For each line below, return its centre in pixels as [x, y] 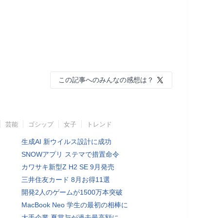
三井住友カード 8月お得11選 [66, 179]
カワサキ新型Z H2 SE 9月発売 [68, 167]
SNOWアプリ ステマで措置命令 [70, 154]
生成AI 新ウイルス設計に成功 [66, 141]
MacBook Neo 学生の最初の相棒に [75, 205]
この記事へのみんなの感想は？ [106, 80]
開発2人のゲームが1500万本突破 [72, 192]
